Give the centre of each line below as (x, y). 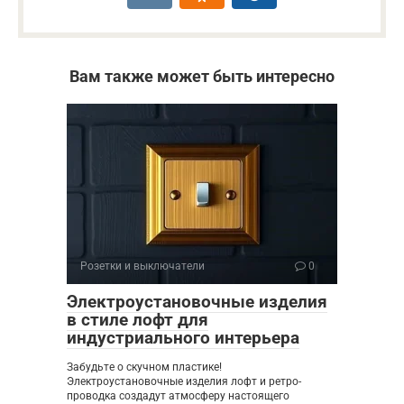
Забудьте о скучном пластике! (144, 367)
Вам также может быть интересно (202, 77)
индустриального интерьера (183, 338)
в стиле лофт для (138, 320)
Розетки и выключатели (142, 266)
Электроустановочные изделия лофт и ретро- (184, 382)
